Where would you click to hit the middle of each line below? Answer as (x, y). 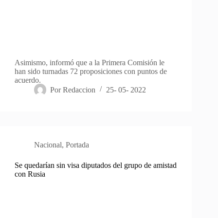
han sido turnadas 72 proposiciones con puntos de (91, 71)
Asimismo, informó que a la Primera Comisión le (90, 62)
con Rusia (30, 174)
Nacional (48, 145)
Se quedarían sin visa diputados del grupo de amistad (96, 165)
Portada (77, 145)
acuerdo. (28, 80)
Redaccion (79, 90)
